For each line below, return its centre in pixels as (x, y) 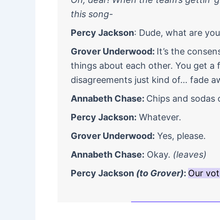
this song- (92, 14)
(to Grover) (160, 173)
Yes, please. (180, 136)
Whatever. (159, 117)
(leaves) (190, 154)
